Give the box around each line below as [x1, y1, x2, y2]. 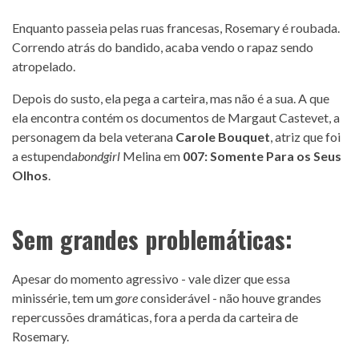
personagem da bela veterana [12, 129, 175, 145]
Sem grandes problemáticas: [12, 221, 292, 258]
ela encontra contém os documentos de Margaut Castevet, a [12, 110, 340, 126]
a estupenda [12, 148, 78, 164]
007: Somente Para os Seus [183, 148, 341, 164]
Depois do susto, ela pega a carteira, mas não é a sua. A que [12, 91, 329, 107]
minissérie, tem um [12, 290, 115, 306]
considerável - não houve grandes [138, 290, 321, 306]
